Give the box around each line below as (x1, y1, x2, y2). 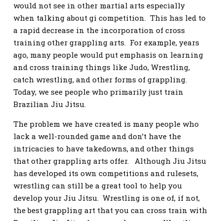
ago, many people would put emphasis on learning (13, 50, 203, 60)
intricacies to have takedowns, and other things (13, 144, 194, 153)
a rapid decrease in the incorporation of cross (13, 25, 185, 35)
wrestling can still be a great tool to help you (13, 181, 182, 190)
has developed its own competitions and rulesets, (13, 168, 198, 178)
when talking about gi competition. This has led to (13, 13, 206, 23)
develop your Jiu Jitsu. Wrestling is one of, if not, (13, 193, 200, 203)
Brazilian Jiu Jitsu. (13, 99, 86, 109)
